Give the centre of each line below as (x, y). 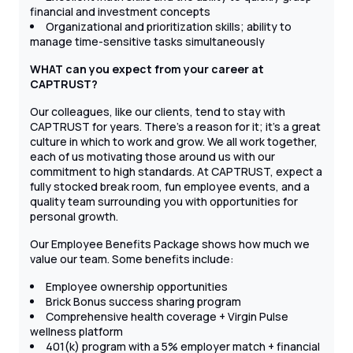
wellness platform (76, 332)
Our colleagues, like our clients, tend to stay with (158, 112)
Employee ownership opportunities (137, 287)
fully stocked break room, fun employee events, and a (170, 187)
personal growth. (74, 217)
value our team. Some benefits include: (132, 259)
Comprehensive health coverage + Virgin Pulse (167, 317)
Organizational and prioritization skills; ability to (169, 27)
